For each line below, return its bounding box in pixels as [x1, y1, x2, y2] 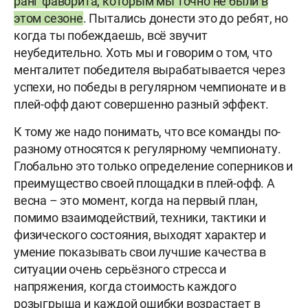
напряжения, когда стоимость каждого [14, 279, 236, 294]
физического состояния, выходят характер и [14, 228, 266, 243]
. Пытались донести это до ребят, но [82, 11, 288, 26]
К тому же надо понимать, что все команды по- [14, 124, 281, 140]
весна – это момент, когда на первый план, [14, 193, 258, 208]
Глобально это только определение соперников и [14, 159, 293, 174]
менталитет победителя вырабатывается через [14, 63, 285, 78]
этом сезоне [14, 11, 83, 26]
